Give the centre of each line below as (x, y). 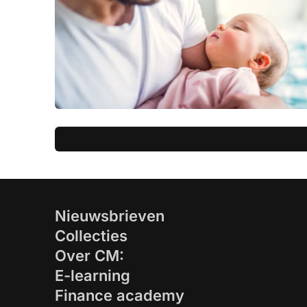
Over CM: (89, 256)
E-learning (93, 276)
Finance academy (120, 296)
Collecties (91, 236)
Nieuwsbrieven (110, 216)
